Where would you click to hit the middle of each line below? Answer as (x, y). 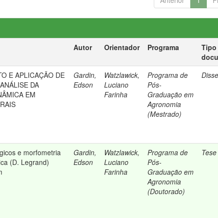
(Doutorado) (166, 191)
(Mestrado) (165, 114)
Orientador (122, 47)
